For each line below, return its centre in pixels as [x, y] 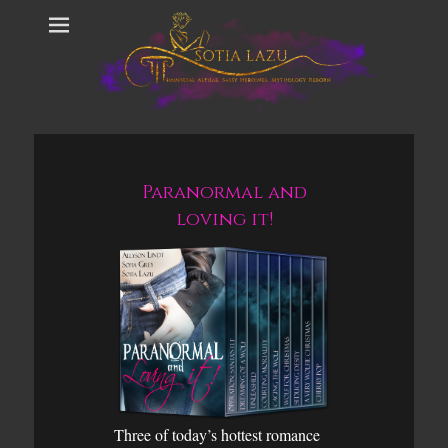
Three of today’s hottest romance [217, 434]
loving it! [224, 220]
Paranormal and [224, 193]
